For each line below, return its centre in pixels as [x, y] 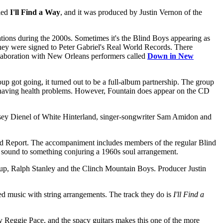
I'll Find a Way [35, 12]
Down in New [170, 56]
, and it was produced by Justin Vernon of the [131, 12]
